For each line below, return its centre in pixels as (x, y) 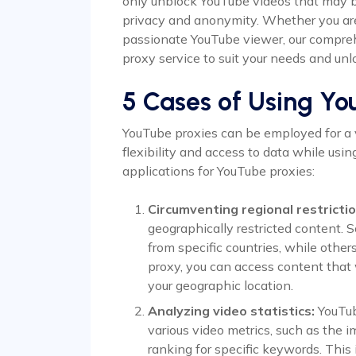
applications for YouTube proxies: (219, 171)
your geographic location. (221, 286)
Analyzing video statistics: (231, 311)
